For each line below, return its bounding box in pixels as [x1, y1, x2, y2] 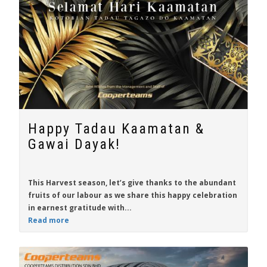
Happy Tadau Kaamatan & [28, 120, 204, 137]
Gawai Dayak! [28, 136, 120, 153]
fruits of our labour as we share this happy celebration [28, 190, 237, 200]
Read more [28, 215, 69, 225]
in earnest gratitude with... [28, 203, 132, 213]
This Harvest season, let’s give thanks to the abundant [28, 178, 236, 188]
